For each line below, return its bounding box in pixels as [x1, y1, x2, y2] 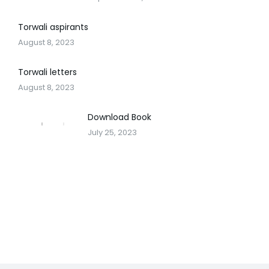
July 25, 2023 [88, 126, 138, 138]
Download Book [88, 110, 152, 123]
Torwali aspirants [18, 20, 88, 33]
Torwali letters [18, 65, 77, 78]
